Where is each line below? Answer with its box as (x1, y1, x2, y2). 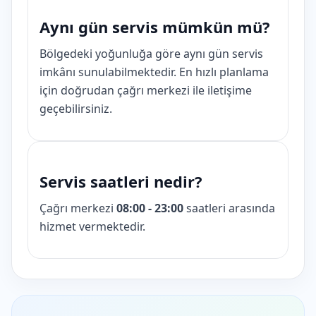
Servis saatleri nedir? (39, 171, 202, 192)
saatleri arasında (183, 200, 275, 216)
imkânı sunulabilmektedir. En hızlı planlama (39, 64, 269, 80)
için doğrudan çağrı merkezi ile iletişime (39, 83, 252, 98)
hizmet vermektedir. (39, 219, 145, 234)
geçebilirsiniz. (39, 101, 112, 116)
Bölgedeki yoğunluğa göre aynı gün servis (39, 46, 263, 61)
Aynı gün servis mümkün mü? (39, 16, 270, 37)
